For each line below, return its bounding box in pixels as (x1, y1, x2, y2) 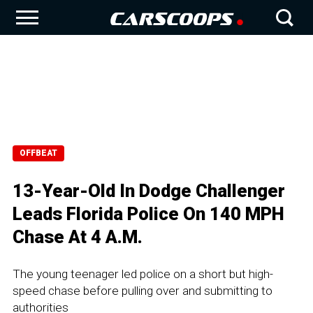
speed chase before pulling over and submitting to (13, 284, 272, 298)
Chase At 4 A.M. (13, 226, 143, 247)
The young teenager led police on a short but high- (13, 267, 273, 281)
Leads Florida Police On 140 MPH (13, 203, 284, 224)
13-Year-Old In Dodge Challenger (13, 180, 285, 201)
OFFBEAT (20, 148, 57, 158)
